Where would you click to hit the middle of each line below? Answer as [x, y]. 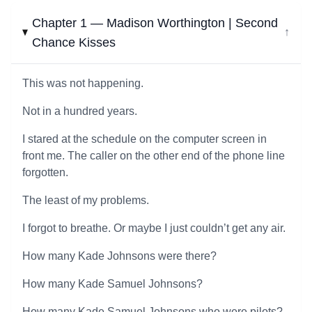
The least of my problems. [86, 200]
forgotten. [45, 172]
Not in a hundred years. [80, 111]
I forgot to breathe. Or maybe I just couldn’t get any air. [154, 228]
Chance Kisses [74, 42]
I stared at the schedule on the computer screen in [145, 139]
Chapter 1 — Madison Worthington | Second [155, 23]
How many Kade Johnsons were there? [119, 256]
